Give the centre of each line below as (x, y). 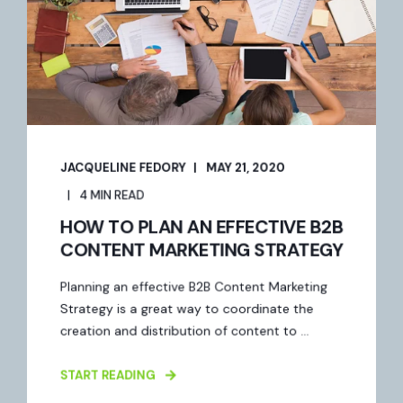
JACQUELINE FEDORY (123, 167)
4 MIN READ (112, 195)
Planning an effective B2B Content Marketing (193, 286)
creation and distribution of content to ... (184, 330)
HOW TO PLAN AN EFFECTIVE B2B (201, 226)
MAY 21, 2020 (246, 167)
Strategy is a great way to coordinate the (187, 308)
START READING (107, 375)
